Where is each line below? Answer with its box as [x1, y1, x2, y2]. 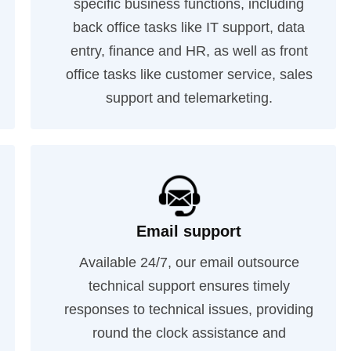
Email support [136, 223, 242, 240]
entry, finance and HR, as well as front [70, 43, 308, 59]
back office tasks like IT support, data [73, 20, 306, 35]
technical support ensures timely [88, 278, 290, 294]
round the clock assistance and [92, 325, 286, 341]
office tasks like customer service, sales [65, 67, 313, 82]
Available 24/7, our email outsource [78, 255, 299, 270]
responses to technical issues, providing [64, 302, 314, 317]
